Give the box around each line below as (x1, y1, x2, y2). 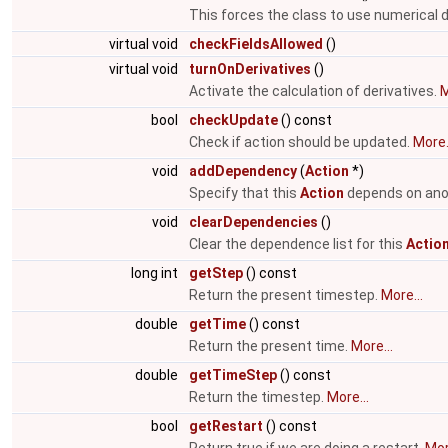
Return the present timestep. (189, 287, 381, 303)
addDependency (189, 163, 297, 179)
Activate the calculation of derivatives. (189, 83, 440, 99)
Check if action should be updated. (189, 134, 413, 150)
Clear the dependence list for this (189, 236, 406, 252)
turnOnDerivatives (189, 61, 311, 77)
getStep (189, 265, 243, 281)
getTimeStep (189, 367, 277, 383)
